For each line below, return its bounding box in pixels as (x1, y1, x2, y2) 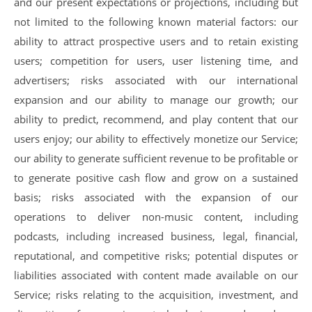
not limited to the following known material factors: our (14, 15, 298, 29)
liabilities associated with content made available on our (14, 268, 298, 282)
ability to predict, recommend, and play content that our (14, 112, 298, 126)
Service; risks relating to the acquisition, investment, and (14, 288, 298, 302)
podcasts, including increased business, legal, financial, (14, 229, 298, 243)
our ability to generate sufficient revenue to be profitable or (14, 151, 298, 165)
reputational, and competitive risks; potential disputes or (14, 249, 298, 263)
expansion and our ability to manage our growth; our (14, 93, 298, 107)
